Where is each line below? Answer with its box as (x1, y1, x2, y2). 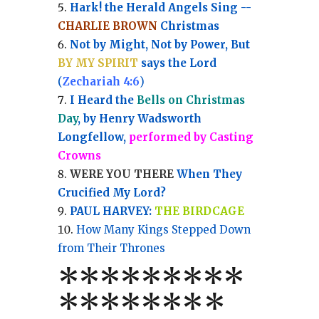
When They (173, 167, 242, 182)
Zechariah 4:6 (62, 75, 140, 89)
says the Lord (140, 56, 216, 70)
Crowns (57, 149, 101, 163)
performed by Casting (128, 130, 253, 145)
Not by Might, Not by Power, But (69, 38, 250, 52)
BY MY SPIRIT (57, 56, 138, 70)
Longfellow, (57, 130, 129, 145)
